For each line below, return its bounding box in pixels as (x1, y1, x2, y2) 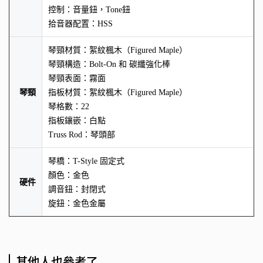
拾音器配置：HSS (48, 19, 113, 28)
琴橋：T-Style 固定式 (48, 156, 124, 166)
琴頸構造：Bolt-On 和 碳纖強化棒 (48, 59, 170, 69)
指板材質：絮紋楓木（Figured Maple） (48, 87, 187, 97)
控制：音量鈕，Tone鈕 (48, 5, 130, 14)
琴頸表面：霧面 (48, 73, 106, 83)
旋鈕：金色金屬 (48, 198, 106, 208)
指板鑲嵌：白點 (48, 116, 106, 125)
